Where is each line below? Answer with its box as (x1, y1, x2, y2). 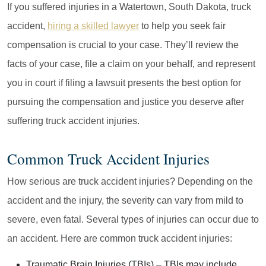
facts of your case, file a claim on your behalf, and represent (7, 58, 255, 69)
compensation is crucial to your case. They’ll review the (7, 39, 239, 50)
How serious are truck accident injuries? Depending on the (7, 176, 253, 186)
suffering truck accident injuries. (7, 115, 140, 126)
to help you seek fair (139, 20, 226, 31)
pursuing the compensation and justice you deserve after (7, 96, 244, 107)
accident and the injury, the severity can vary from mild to (7, 195, 243, 205)
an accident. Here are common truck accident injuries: (7, 233, 232, 243)
